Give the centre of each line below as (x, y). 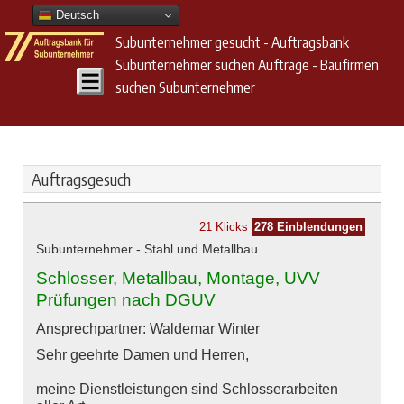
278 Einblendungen (308, 228)
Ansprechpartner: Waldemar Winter (148, 329)
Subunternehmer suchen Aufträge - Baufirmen (247, 65)
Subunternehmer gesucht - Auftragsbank (232, 42)
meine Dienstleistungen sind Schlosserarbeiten (187, 390)
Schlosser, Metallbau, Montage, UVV (178, 279)
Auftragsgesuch (81, 179)
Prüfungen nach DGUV (126, 300)
